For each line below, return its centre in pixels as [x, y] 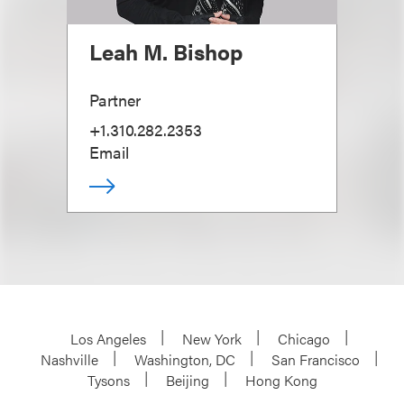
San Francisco [316, 359]
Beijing [187, 380]
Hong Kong [281, 380]
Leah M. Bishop [166, 51]
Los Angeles [108, 339]
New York [212, 339]
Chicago [304, 339]
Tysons [108, 380]
